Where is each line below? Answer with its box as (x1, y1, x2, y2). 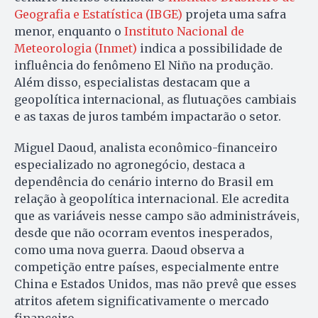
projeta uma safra (182, 7, 286, 22)
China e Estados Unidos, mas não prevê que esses (14, 277, 297, 292)
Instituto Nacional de (124, 24, 244, 39)
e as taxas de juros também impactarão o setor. (14, 109, 281, 124)
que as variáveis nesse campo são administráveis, (14, 209, 300, 224)
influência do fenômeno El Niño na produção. (14, 58, 273, 73)
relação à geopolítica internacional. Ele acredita (14, 192, 289, 207)
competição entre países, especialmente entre (14, 260, 279, 275)
